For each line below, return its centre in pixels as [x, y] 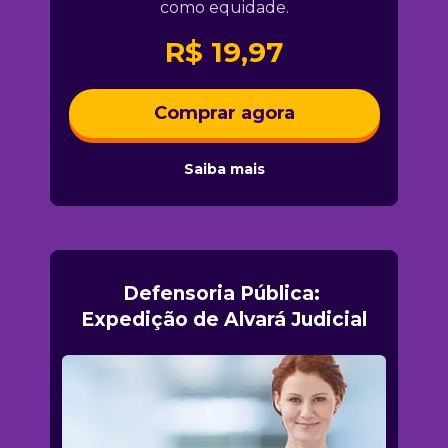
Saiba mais [224, 168]
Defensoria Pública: [221, 294]
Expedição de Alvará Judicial [224, 320]
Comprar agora [224, 112]
